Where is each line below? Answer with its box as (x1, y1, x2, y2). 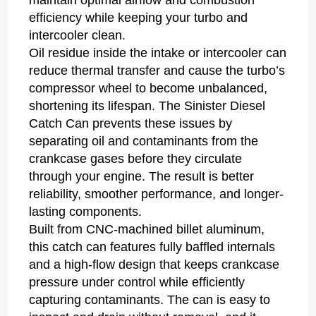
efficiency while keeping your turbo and (29, 11, 248, 25)
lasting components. (29, 205, 142, 219)
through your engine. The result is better (29, 169, 255, 184)
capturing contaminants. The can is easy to (29, 293, 271, 308)
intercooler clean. (29, 28, 126, 43)
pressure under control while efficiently (29, 275, 245, 290)
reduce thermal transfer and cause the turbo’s (29, 63, 286, 78)
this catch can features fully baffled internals (29, 240, 276, 255)
